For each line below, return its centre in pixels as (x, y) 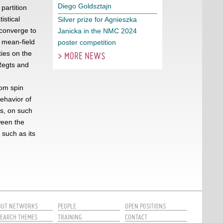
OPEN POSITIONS (145, 206)
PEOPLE (67, 206)
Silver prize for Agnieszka (97, 19)
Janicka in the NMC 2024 (97, 31)
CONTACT (136, 217)
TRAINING (70, 217)
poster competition (87, 42)
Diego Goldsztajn (85, 6)
